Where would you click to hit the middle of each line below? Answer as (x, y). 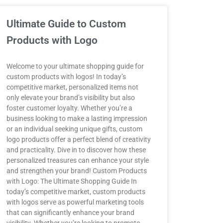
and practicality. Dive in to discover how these (76, 150)
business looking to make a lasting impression (77, 118)
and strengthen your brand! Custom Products (76, 171)
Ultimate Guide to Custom (66, 24)
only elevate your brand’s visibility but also (70, 98)
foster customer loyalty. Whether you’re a (69, 108)
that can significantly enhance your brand (70, 213)
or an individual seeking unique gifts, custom (74, 129)
